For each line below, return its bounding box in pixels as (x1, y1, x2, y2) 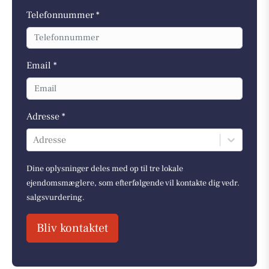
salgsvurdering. (26, 192, 85, 203)
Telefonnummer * (26, 8, 100, 21)
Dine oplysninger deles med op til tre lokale (26, 163, 183, 174)
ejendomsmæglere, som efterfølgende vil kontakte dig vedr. (26, 177, 240, 189)
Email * (26, 59, 57, 72)
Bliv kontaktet (37, 220, 108, 236)
